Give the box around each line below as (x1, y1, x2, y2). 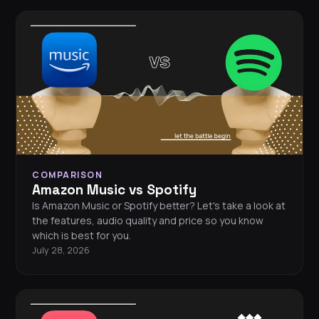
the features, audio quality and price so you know (32, 214, 263, 228)
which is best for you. (32, 229, 131, 243)
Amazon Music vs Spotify (32, 181, 197, 199)
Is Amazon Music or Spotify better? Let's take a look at (32, 199, 286, 213)
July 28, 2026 (32, 244, 90, 257)
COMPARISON (32, 169, 103, 182)
